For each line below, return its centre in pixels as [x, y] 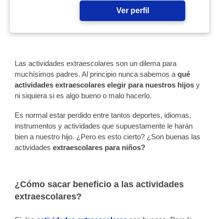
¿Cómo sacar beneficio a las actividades [99, 184]
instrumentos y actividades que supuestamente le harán [104, 126]
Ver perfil [132, 11]
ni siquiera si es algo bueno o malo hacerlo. [83, 96]
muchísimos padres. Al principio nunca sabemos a [96, 74]
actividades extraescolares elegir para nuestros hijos [105, 85]
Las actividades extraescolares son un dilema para [96, 63]
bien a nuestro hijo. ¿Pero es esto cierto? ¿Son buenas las [108, 137]
